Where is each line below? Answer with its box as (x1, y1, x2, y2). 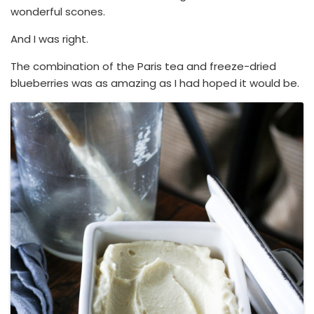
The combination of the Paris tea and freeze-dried (11, 58, 276, 74)
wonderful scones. (11, 4, 105, 19)
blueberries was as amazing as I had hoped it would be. (11, 75, 299, 90)
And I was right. (11, 31, 88, 46)
